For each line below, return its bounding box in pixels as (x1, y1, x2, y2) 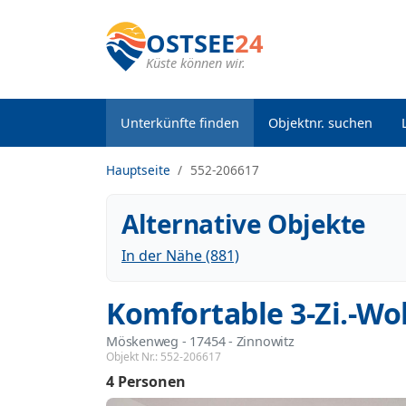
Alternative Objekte (121, 207, 367, 241)
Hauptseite (106, 161, 170, 179)
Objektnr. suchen (268, 114, 372, 131)
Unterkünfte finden (121, 114, 239, 131)
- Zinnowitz (225, 333, 295, 350)
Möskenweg (106, 333, 179, 350)
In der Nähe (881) (121, 246, 239, 266)
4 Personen (106, 372, 186, 392)
